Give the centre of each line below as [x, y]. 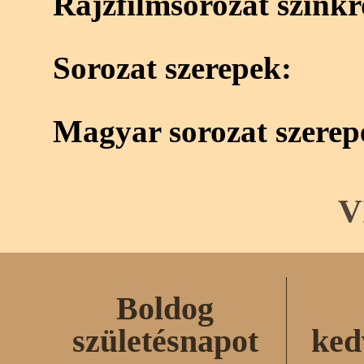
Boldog [165, 308]
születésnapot [165, 340]
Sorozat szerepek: [172, 68]
